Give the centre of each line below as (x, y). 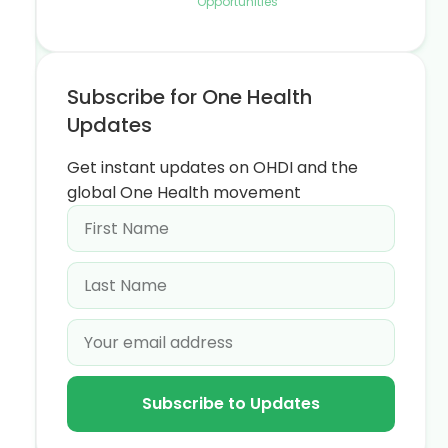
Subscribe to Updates (231, 403)
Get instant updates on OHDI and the (212, 167)
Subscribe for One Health (189, 97)
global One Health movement (184, 192)
